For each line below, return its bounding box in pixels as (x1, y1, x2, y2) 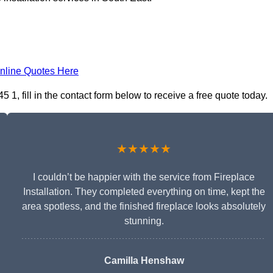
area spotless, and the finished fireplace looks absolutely (22, 201, 266, 212)
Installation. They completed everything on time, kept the (23, 186, 265, 197)
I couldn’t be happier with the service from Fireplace (33, 172, 255, 183)
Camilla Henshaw (104, 255, 184, 266)
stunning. (124, 216, 164, 227)
